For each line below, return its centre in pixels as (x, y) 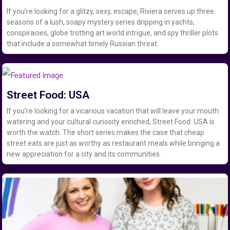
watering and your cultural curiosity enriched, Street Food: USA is (111, 121)
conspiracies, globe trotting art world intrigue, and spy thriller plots (113, 33)
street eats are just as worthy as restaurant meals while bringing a (113, 143)
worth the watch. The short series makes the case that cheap (106, 132)
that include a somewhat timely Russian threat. (83, 44)
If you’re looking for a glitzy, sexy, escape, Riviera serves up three (111, 12)
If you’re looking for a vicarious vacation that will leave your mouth (113, 111)
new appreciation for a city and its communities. (84, 154)
